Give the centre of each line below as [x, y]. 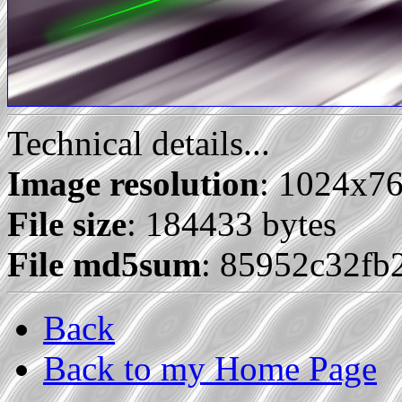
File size [67, 224]
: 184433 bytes [232, 224]
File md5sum [104, 265]
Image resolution [133, 184]
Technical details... [139, 144]
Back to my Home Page [210, 369]
